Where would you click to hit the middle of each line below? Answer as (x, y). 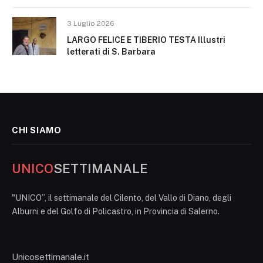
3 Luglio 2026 (91, 23)
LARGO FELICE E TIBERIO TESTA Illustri (146, 40)
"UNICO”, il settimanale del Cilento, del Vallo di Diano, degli (122, 198)
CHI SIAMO (37, 130)
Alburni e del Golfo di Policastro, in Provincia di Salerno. (116, 211)
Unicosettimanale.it (50, 257)
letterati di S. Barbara (111, 52)
